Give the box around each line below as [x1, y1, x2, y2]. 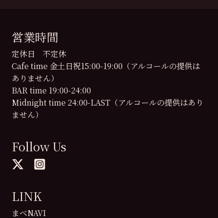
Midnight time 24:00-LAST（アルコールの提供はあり [12, 97, 203, 108]
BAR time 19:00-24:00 [12, 85, 91, 96]
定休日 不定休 [12, 48, 66, 59]
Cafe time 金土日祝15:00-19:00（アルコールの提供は [12, 60, 200, 72]
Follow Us [12, 138, 66, 155]
